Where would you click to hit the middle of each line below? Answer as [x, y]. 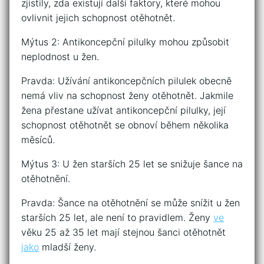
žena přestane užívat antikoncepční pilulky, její [123, 110]
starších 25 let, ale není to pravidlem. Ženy [117, 218]
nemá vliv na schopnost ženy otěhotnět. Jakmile [127, 96]
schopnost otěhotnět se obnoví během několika [125, 125]
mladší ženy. [67, 247]
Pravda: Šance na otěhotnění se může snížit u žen [131, 203]
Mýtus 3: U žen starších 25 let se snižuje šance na [132, 164]
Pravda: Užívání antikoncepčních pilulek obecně [126, 81]
